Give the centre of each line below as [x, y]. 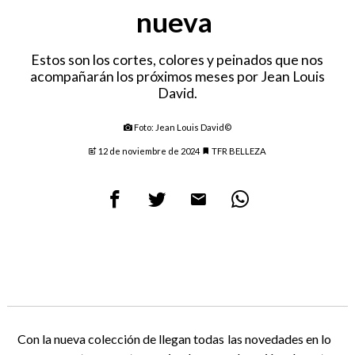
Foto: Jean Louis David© [181, 128]
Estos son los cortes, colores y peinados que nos [177, 60]
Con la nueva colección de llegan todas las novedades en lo [174, 339]
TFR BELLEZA [239, 151]
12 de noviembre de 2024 [149, 151]
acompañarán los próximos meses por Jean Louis [177, 77]
